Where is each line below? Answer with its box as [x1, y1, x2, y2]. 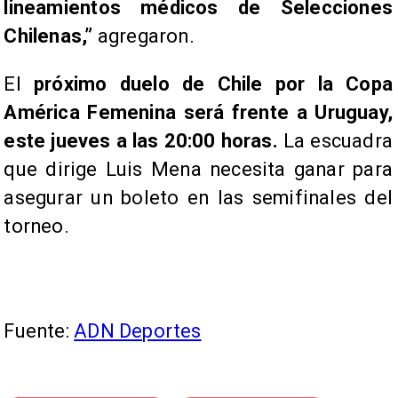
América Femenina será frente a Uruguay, [4, 100, 393, 123]
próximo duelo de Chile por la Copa [34, 72, 393, 95]
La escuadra [277, 129, 393, 152]
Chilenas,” [4, 24, 93, 47]
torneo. [4, 214, 69, 237]
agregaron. [92, 24, 195, 47]
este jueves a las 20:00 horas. [4, 129, 278, 152]
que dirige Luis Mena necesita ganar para [4, 157, 393, 180]
